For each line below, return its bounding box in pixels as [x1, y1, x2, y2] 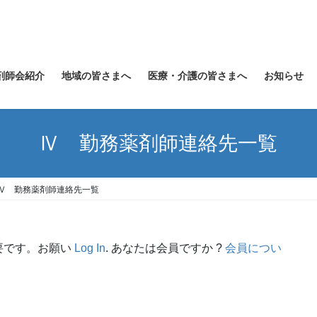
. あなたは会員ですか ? [105, 242, 225, 255]
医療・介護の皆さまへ [148, 69, 247, 81]
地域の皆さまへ [62, 69, 131, 81]
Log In [74, 242, 105, 255]
